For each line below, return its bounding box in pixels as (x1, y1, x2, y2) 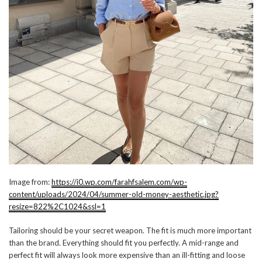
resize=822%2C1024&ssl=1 (9, 202, 106, 212)
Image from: (9, 177, 51, 187)
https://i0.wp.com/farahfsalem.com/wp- (51, 177, 187, 187)
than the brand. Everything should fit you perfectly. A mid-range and (9, 238, 239, 248)
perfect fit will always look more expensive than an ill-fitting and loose (9, 250, 245, 260)
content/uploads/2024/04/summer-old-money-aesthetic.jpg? (9, 189, 219, 199)
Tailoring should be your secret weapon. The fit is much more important (9, 226, 251, 236)
